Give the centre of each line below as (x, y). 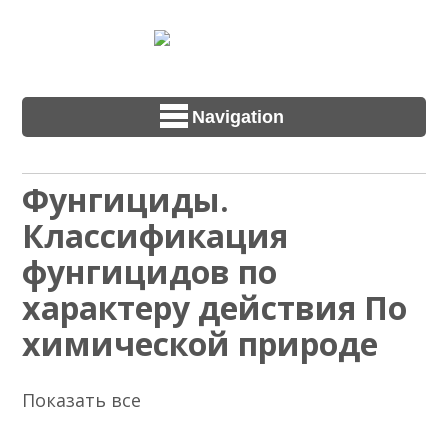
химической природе (200, 344)
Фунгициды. (126, 200)
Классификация (155, 236)
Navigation (238, 116)
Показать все (82, 400)
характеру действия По (215, 308)
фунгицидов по (150, 272)
